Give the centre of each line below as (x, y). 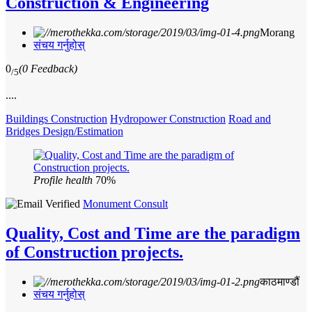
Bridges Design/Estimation (64, 131)
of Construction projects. (94, 252)
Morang (277, 32)
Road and (250, 119)
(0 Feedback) (48, 68)
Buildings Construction (56, 119)
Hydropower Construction (168, 119)
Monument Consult (125, 204)
